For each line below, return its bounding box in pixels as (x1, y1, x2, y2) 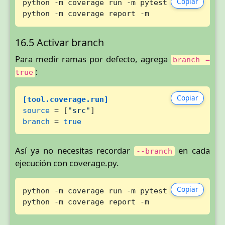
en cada (174, 145, 210, 157)
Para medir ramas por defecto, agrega (15, 53, 171, 65)
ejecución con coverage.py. (15, 157, 119, 169)
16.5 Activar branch (15, 36, 104, 50)
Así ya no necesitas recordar (15, 145, 134, 157)
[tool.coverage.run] (22, 94, 108, 103)
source (22, 105, 50, 115)
